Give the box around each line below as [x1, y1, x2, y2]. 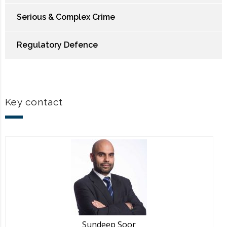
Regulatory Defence [17, 40, 98, 50]
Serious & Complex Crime [17, 12, 115, 22]
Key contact [5, 96, 63, 107]
